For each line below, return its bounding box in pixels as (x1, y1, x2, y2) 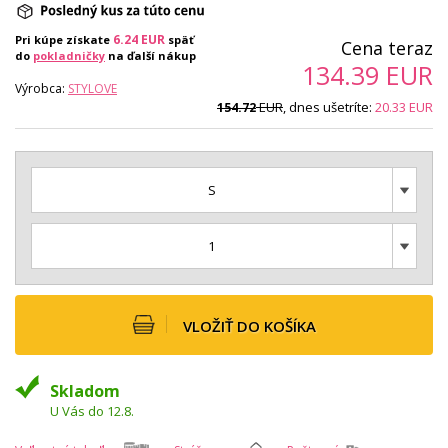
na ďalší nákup (105, 47, 196, 63)
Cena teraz (341, 35, 433, 60)
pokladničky (33, 47, 105, 63)
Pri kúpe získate (15, 31, 113, 47)
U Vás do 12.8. (50, 401, 134, 420)
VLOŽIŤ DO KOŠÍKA (182, 316, 316, 337)
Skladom (50, 379, 120, 402)
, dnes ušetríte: (283, 97, 375, 116)
